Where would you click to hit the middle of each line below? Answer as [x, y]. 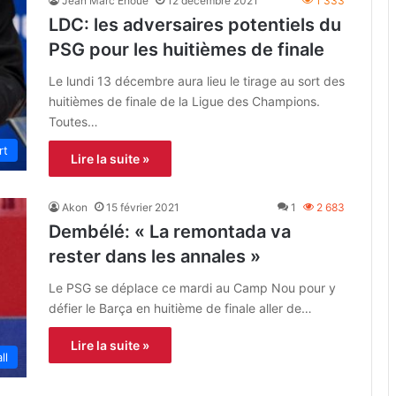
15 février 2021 [143, 207]
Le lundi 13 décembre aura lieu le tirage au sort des [197, 80]
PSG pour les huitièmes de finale [187, 49]
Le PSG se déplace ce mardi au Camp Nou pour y [192, 287]
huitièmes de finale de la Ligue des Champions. [184, 101]
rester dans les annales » [155, 256]
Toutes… [73, 121]
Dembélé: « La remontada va [170, 231]
